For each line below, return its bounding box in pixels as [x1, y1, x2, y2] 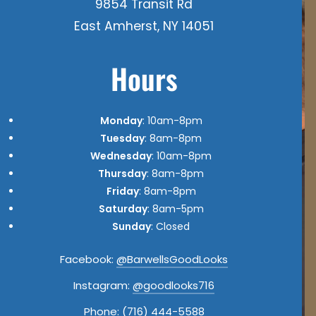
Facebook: [60, 251, 116, 267]
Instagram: [73, 277, 133, 293]
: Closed [151, 219, 190, 233]
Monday [99, 113, 142, 128]
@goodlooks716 [133, 277, 214, 293]
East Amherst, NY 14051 [74, 17, 214, 35]
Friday [106, 183, 139, 198]
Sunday [112, 219, 151, 233]
